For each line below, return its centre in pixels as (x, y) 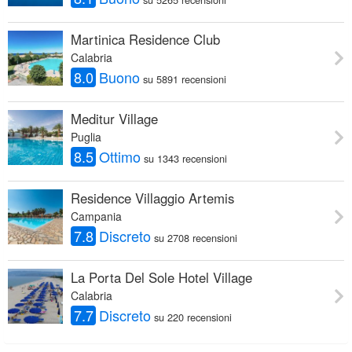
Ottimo (120, 156)
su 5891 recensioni (185, 79)
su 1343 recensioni (186, 158)
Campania (96, 216)
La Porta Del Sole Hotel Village (161, 277)
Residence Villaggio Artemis (152, 198)
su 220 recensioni (193, 317)
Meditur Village (114, 118)
